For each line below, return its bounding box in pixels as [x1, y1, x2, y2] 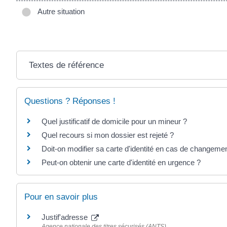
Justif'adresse [42, 213, 90, 222]
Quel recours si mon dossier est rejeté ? [42, 130, 174, 139]
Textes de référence [28, 60, 104, 70]
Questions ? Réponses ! [24, 96, 116, 106]
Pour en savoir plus [24, 192, 98, 202]
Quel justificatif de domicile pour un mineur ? [42, 117, 187, 126]
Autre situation [33, 7, 85, 16]
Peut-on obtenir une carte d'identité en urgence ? [42, 158, 201, 167]
